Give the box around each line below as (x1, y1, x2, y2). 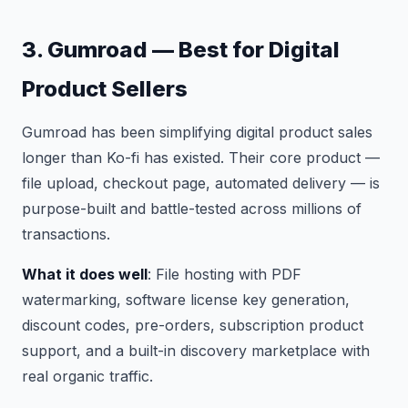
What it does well (22, 265, 148, 283)
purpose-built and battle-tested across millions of (22, 199, 362, 218)
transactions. (22, 225, 110, 243)
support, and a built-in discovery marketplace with (22, 342, 370, 360)
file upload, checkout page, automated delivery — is (22, 174, 380, 192)
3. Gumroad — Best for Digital (22, 36, 340, 63)
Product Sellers (22, 76, 188, 102)
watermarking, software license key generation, (22, 291, 350, 309)
